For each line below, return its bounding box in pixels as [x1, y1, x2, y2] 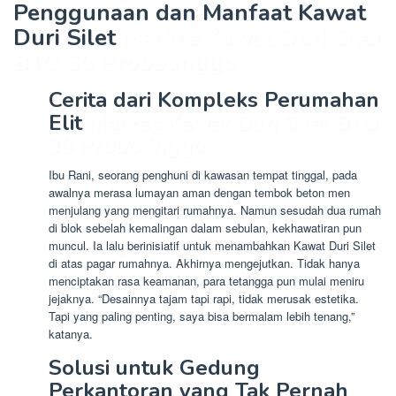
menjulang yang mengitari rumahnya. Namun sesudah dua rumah [49, 202, 381, 219]
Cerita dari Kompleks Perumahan [49, 86, 379, 115]
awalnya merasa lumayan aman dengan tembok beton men [49, 184, 350, 202]
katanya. [49, 325, 93, 343]
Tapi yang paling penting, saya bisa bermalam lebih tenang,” [49, 308, 354, 325]
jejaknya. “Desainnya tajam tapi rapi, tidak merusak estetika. [49, 290, 359, 308]
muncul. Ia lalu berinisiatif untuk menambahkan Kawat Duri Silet [49, 237, 376, 255]
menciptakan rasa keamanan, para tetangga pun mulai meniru [49, 272, 364, 290]
